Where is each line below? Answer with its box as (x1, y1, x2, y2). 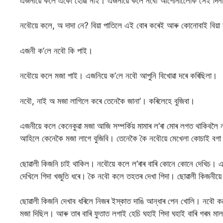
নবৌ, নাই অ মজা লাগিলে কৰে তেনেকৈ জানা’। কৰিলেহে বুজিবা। (20, 96, 195, 106)
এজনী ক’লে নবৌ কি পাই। (20, 45, 93, 56)
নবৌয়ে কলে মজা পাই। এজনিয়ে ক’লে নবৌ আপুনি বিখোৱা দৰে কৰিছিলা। (20, 71, 217, 81)
